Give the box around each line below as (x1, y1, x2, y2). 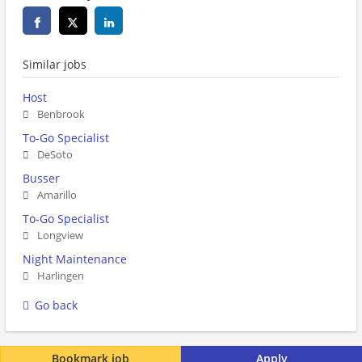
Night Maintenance (23, 251, 127, 267)
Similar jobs (23, 57, 86, 73)
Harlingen (37, 269, 84, 284)
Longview (37, 229, 83, 243)
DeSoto (37, 148, 73, 162)
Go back (35, 297, 78, 314)
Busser (23, 170, 60, 187)
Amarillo (37, 188, 77, 203)
